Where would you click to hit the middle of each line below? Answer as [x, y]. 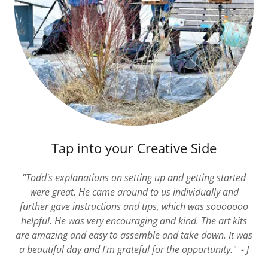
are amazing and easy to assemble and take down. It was [134, 235]
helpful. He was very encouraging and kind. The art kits [134, 221]
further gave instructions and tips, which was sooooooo [134, 206]
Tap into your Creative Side [134, 148]
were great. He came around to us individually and [134, 192]
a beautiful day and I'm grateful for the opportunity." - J [134, 249]
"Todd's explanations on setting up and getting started [134, 178]
